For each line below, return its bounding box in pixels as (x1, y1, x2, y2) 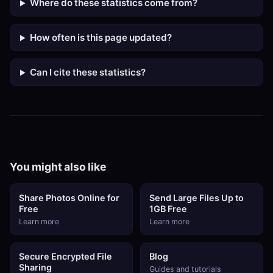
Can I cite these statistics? (30, 66, 146, 79)
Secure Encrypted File (18, 251, 112, 263)
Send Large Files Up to (149, 192, 244, 204)
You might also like (10, 160, 107, 174)
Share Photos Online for (18, 192, 119, 204)
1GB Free (149, 203, 187, 214)
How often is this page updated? (30, 32, 172, 44)
